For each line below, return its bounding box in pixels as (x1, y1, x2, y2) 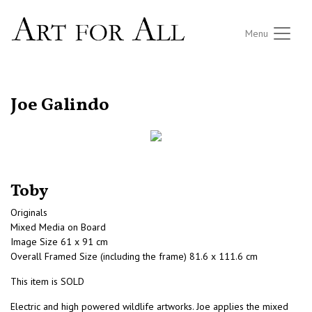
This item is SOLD (10, 275, 84, 288)
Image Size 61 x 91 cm (10, 235, 108, 249)
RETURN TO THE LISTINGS (10, 84, 112, 94)
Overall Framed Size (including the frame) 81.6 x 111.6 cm (10, 250, 258, 263)
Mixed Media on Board (10, 221, 106, 234)
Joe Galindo (10, 93, 109, 118)
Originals (10, 206, 47, 219)
